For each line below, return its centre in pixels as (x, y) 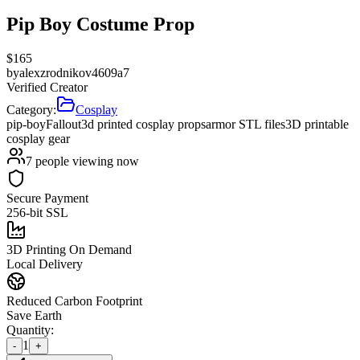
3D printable (317, 124)
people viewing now (86, 161)
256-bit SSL (37, 212)
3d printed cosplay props (143, 124)
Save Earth (34, 315)
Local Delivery (45, 264)
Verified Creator (47, 87)
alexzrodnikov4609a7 (74, 72)
